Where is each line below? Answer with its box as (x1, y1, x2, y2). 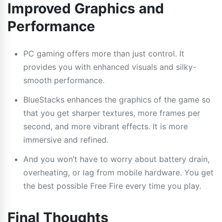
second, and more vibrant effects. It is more (23, 121, 188, 131)
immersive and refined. (23, 134, 109, 145)
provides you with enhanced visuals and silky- (23, 61, 196, 72)
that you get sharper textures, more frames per (23, 108, 200, 118)
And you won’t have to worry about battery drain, (23, 154, 210, 164)
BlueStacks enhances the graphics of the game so (23, 94, 211, 105)
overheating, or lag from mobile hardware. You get (23, 167, 214, 177)
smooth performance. (23, 75, 105, 85)
